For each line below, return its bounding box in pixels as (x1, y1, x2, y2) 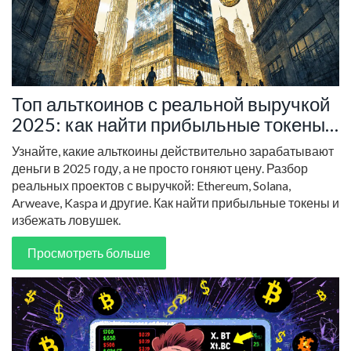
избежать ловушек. (12, 212, 121, 227)
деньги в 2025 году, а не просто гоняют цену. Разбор (12, 160, 308, 175)
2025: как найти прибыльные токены (12, 112, 325, 136)
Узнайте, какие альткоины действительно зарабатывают (12, 143, 334, 158)
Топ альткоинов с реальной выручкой (12, 92, 330, 115)
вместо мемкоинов (12, 132, 174, 156)
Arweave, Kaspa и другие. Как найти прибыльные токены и (12, 194, 339, 210)
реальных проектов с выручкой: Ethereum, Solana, (12, 177, 291, 193)
